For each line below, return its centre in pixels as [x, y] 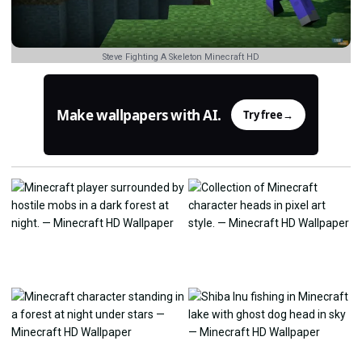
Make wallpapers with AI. [139, 115]
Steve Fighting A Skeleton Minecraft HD [181, 57]
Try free [263, 115]
